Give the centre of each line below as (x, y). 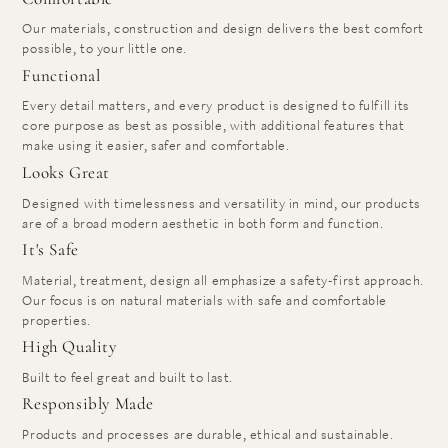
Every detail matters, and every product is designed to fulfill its (216, 105)
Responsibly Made (88, 404)
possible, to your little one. (104, 48)
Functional (61, 75)
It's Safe (50, 250)
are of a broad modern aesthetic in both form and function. (203, 222)
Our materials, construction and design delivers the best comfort (223, 28)
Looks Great (66, 173)
